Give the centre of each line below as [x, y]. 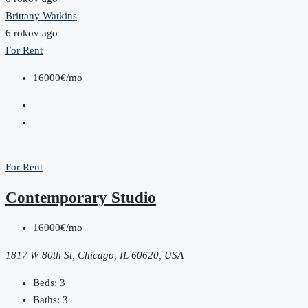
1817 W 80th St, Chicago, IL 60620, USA [95, 255]
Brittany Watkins [41, 16]
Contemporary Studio [81, 198]
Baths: [46, 299]
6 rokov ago [32, 33]
